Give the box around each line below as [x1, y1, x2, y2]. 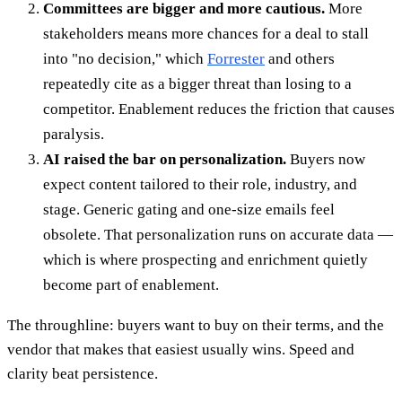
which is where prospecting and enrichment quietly [43, 250, 368, 268]
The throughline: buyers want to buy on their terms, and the [7, 316, 384, 334]
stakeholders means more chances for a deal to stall [43, 24, 369, 42]
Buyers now [286, 150, 365, 168]
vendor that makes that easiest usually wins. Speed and [7, 340, 354, 358]
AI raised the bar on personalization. [43, 150, 286, 168]
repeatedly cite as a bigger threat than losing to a [43, 74, 352, 92]
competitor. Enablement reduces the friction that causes [43, 100, 395, 118]
